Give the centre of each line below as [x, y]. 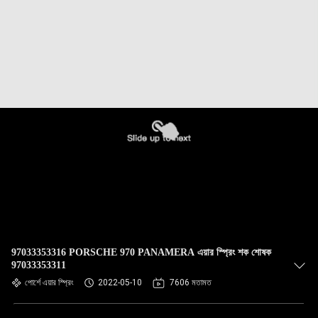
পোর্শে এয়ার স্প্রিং [49, 283]
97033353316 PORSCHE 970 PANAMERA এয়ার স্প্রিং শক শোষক [141, 252]
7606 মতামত [191, 283]
